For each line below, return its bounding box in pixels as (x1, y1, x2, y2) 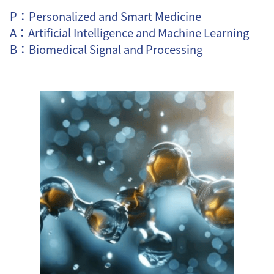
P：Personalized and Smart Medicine (10, 7, 201, 24)
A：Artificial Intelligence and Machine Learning (10, 24, 249, 40)
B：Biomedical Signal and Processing (10, 40, 202, 57)
